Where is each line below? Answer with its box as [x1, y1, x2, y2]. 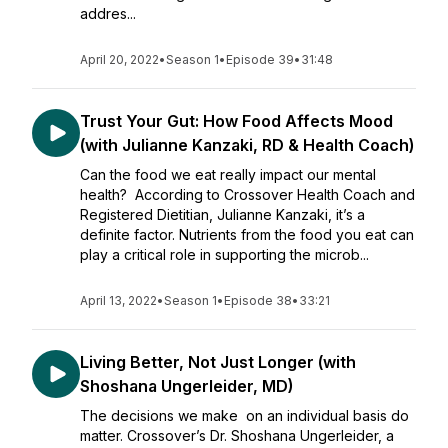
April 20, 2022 [80, 52, 159, 67]
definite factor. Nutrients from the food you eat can [80, 226, 414, 243]
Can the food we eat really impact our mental [80, 166, 376, 183]
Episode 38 [224, 293, 292, 308]
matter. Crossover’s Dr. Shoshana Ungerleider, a [80, 427, 394, 444]
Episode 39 [226, 52, 294, 67]
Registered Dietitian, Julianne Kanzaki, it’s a [80, 206, 365, 223]
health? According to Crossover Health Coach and [80, 186, 415, 203]
